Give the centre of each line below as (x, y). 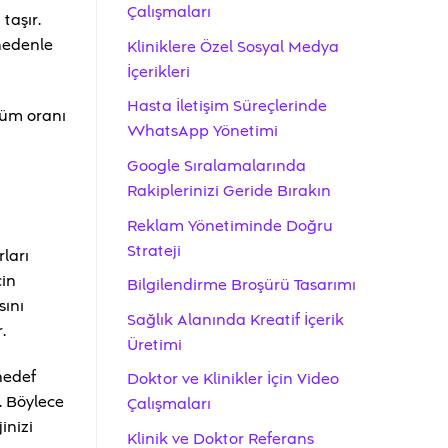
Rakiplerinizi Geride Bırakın (229, 190)
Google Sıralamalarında (216, 165)
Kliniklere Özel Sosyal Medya (233, 46)
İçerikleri (158, 71)
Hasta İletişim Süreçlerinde (227, 106)
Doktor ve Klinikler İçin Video (233, 379)
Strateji (154, 250)
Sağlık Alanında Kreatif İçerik (235, 319)
